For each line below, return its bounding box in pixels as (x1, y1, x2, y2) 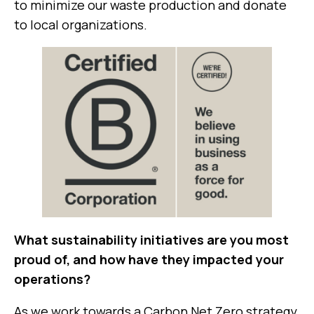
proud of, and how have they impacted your (14, 251, 284, 268)
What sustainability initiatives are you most (14, 231, 289, 249)
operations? (14, 271, 90, 288)
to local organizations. (14, 15, 147, 33)
